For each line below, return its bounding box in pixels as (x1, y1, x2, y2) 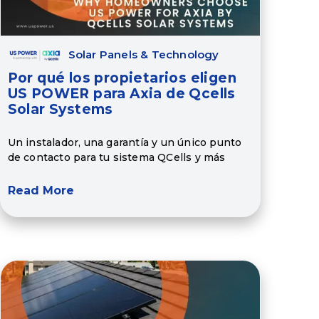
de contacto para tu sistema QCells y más (7, 150, 226, 164)
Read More (7, 184, 74, 198)
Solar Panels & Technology (68, 48, 219, 62)
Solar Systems (7, 101, 113, 118)
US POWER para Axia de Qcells (7, 85, 236, 103)
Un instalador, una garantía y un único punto (7, 135, 242, 149)
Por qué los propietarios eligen (7, 70, 237, 87)
